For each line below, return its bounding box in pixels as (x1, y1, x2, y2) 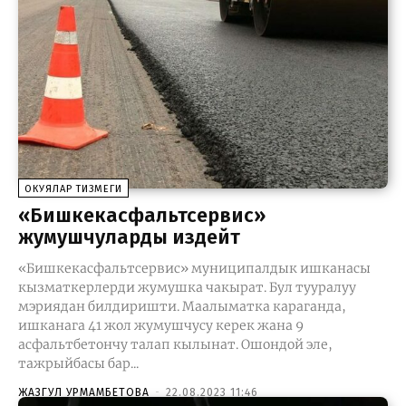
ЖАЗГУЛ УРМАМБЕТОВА (18, 385, 150, 399)
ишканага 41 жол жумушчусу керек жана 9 (18, 316, 304, 333)
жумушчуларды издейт (18, 224, 240, 249)
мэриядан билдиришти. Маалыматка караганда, (18, 297, 182, 314)
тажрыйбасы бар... (18, 354, 139, 372)
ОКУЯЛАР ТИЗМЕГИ (24, 182, 122, 195)
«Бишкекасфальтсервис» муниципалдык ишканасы (18, 259, 371, 276)
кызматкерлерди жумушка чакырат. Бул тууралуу (18, 278, 356, 295)
